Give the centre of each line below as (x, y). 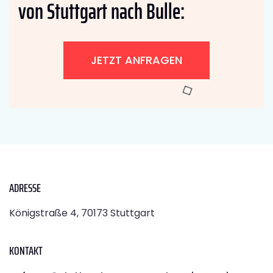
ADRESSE (25, 188)
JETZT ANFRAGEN (136, 60)
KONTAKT (26, 251)
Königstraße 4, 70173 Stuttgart (82, 213)
